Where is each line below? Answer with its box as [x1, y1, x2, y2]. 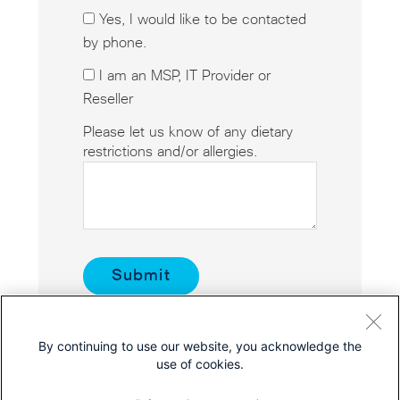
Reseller [82, 92, 133, 107]
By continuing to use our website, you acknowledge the [38, 338, 362, 354]
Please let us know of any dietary [82, 125, 293, 140]
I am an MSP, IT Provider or [98, 69, 271, 84]
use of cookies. [156, 356, 244, 371]
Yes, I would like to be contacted [98, 12, 306, 28]
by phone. [82, 36, 147, 51]
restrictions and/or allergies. [82, 145, 258, 160]
